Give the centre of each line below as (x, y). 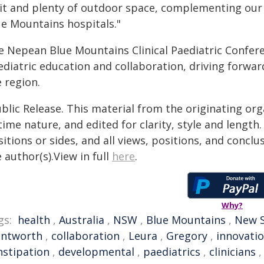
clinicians (232, 252)
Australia (82, 220)
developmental (96, 252)
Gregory (187, 236)
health (34, 220)
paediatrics (172, 252)
